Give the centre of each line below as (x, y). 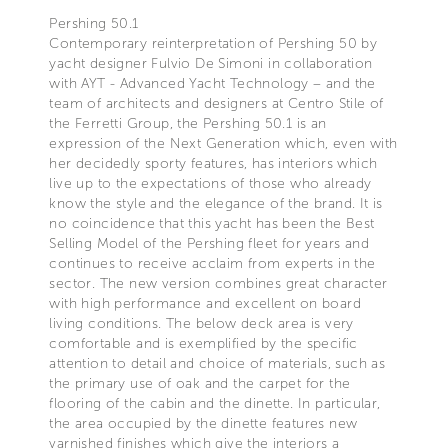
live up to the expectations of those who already (210, 183)
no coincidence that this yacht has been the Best (212, 223)
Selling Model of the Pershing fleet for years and (209, 243)
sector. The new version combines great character (218, 283)
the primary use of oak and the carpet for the (200, 383)
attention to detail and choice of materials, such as (217, 363)
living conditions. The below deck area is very (201, 323)
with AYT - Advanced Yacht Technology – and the (212, 83)
